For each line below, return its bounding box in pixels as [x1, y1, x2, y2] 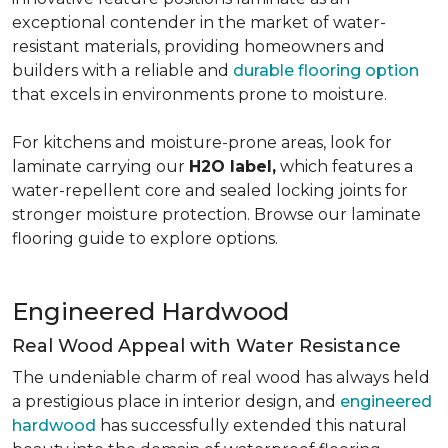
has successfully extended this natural [96, 416, 407, 435]
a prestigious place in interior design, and [12, 392, 340, 411]
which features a [276, 157, 413, 176]
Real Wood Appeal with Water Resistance [12, 335, 401, 357]
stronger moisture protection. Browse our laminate [12, 205, 421, 224]
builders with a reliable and [12, 61, 233, 80]
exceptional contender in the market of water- [12, 13, 386, 32]
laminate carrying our [12, 157, 189, 176]
